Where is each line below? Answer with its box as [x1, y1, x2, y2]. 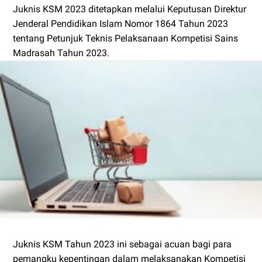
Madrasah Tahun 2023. [13, 47, 109, 58]
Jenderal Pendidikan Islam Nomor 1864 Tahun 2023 [13, 18, 228, 29]
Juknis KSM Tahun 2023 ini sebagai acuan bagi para [13, 239, 232, 250]
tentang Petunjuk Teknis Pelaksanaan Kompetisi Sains [13, 33, 238, 44]
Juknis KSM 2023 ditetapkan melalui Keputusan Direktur [13, 4, 246, 15]
